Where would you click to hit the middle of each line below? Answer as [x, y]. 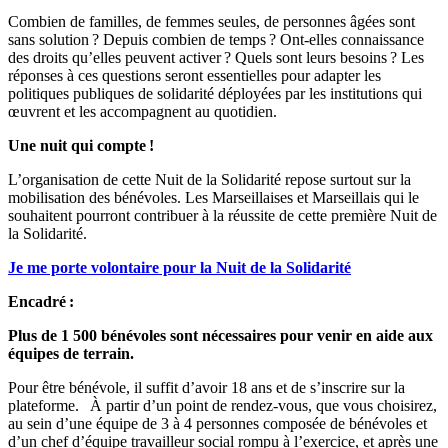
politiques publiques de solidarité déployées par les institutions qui [215, 93]
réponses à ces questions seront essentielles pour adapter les [194, 75]
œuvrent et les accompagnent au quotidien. [144, 111]
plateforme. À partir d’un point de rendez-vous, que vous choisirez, [222, 405]
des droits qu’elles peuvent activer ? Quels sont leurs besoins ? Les [216, 57]
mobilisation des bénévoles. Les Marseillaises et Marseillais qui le [213, 197]
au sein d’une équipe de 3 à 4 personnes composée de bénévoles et [217, 423]
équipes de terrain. [71, 353]
